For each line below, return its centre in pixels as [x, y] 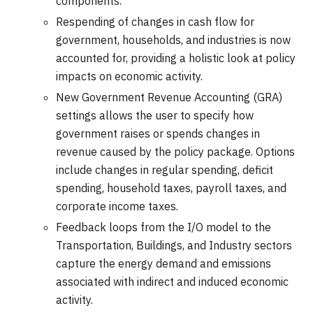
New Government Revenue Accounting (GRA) [169, 97]
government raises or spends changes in [158, 133]
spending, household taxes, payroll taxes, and [171, 188]
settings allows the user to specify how [155, 115]
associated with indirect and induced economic [172, 281]
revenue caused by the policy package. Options [175, 151]
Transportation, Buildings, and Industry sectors [174, 245]
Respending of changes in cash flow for [155, 21]
